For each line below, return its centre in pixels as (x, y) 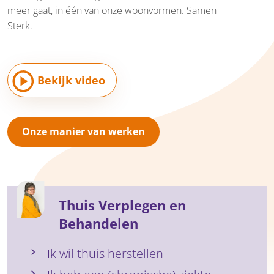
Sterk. (20, 25)
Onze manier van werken (83, 132)
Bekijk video (72, 80)
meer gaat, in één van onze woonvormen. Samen (112, 10)
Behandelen (98, 224)
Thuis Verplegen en (122, 205)
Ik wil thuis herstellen (105, 254)
